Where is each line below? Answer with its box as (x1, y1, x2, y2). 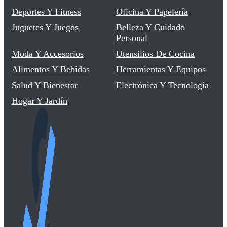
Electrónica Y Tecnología (116, 80, 209, 90)
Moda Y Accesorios (12, 48, 84, 59)
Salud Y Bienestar (12, 80, 78, 90)
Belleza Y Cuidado (116, 22, 185, 32)
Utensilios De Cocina (116, 48, 195, 59)
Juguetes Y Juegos (12, 22, 79, 32)
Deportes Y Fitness (12, 6, 81, 17)
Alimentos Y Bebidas (12, 64, 90, 74)
